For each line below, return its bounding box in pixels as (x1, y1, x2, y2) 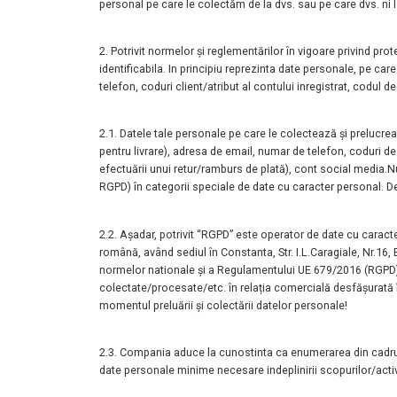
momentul (99, 298, 153, 312)
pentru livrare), (99, 144, 173, 159)
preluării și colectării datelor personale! (153, 298, 347, 312)
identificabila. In (99, 62, 180, 76)
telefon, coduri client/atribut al (99, 80, 253, 94)
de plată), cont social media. (245, 162, 387, 176)
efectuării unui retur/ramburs (99, 162, 245, 176)
